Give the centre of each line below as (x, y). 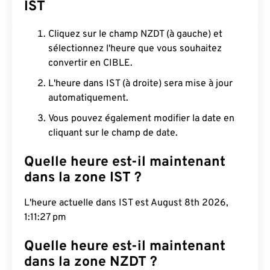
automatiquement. (88, 98)
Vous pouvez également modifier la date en (141, 119)
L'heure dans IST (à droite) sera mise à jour (140, 84)
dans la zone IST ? (83, 178)
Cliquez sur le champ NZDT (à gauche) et (135, 34)
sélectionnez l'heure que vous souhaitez (135, 49)
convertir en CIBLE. (90, 63)
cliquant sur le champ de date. (113, 133)
